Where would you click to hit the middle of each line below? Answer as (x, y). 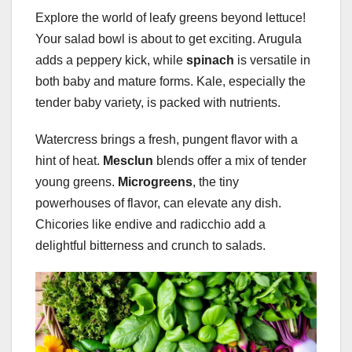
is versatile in (272, 60)
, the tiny (216, 182)
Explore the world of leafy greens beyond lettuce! (170, 18)
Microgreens (155, 182)
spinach (210, 60)
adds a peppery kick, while (111, 60)
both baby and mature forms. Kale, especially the (170, 82)
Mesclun (128, 161)
